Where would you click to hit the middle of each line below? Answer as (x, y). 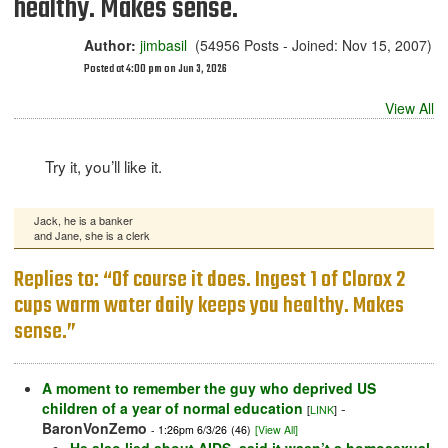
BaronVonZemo (94, 428)
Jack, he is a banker (83, 220)
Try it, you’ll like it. (103, 166)
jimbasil (163, 45)
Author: (110, 45)
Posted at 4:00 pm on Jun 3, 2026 (155, 69)
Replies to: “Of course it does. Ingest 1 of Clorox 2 (209, 280)
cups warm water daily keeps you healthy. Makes (209, 306)
